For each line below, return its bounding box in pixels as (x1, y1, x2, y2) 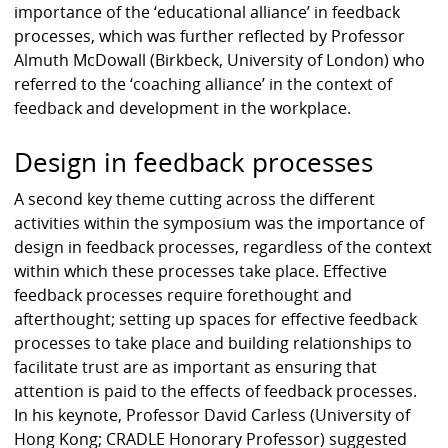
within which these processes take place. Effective (14, 260, 388, 283)
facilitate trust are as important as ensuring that (14, 356, 378, 379)
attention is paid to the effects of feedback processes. (14, 380, 418, 403)
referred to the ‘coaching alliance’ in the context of (14, 72, 393, 95)
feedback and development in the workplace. (14, 96, 352, 119)
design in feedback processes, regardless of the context (14, 236, 433, 259)
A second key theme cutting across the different (14, 188, 376, 211)
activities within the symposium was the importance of (14, 212, 425, 235)
